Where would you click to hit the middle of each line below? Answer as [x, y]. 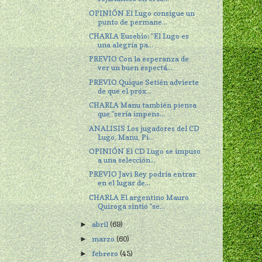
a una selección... [127, 160]
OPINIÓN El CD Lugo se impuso [145, 151]
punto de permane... [133, 22]
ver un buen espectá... [135, 68]
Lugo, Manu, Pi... [126, 137]
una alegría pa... [126, 44]
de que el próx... [125, 91]
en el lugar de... [124, 183]
